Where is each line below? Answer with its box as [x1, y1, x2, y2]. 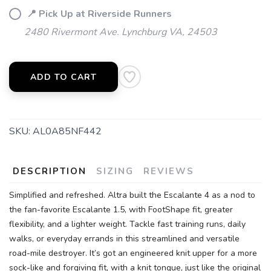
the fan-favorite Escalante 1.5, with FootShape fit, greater [9, 204, 233, 215]
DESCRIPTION [13, 165, 87, 177]
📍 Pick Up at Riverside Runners [24, 7, 172, 21]
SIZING [96, 165, 134, 177]
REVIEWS [143, 165, 194, 177]
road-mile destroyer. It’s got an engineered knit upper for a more [9, 247, 257, 259]
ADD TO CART [30, 71, 97, 83]
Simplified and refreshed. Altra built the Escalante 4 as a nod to [9, 189, 255, 201]
